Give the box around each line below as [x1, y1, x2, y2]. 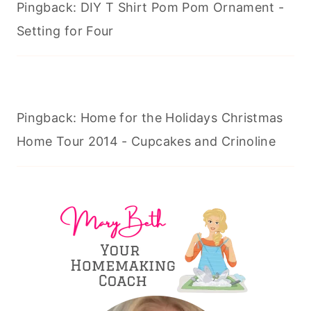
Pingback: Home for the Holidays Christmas [17, 110, 283, 126]
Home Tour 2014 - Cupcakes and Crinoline [17, 134, 276, 149]
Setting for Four [17, 24, 114, 39]
